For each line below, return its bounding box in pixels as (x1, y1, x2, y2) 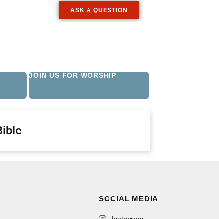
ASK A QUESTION (70, 7, 128, 14)
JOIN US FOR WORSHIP (29, 71, 116, 80)
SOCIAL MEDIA (99, 194, 158, 203)
